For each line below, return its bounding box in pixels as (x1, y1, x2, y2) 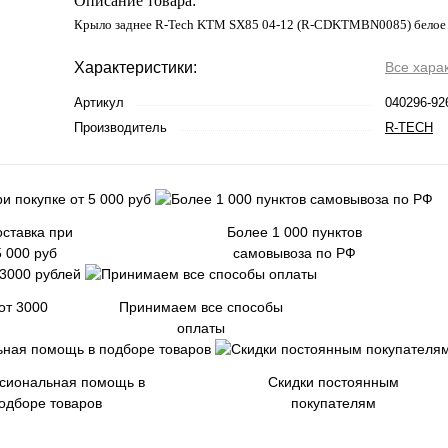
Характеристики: (74, 59, 197, 76)
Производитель (74, 120, 167, 135)
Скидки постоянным (267, 374, 399, 390)
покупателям (290, 395, 376, 411)
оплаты (177, 320, 225, 336)
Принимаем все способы (119, 299, 283, 315)
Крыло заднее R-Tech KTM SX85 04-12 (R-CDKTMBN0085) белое (74, 17, 446, 32)
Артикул (74, 95, 124, 110)
